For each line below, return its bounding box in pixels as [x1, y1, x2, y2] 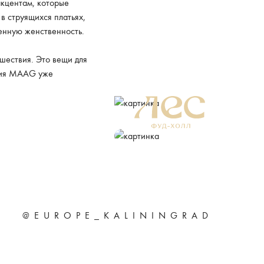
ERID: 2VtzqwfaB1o [142, 169, 197, 179]
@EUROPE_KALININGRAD [22, 209, 213, 222]
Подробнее [145, 152, 194, 166]
